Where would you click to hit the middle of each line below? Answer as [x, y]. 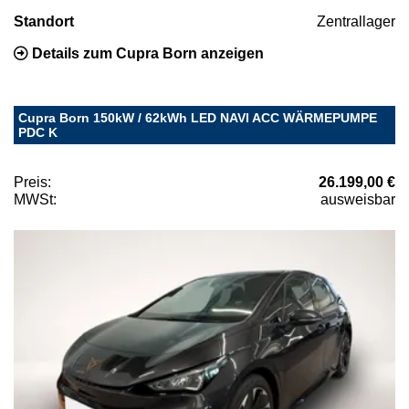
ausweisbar [358, 199]
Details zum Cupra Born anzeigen [146, 53]
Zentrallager [356, 21]
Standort [44, 21]
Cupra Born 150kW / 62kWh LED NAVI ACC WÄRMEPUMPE [198, 117]
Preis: [32, 182]
